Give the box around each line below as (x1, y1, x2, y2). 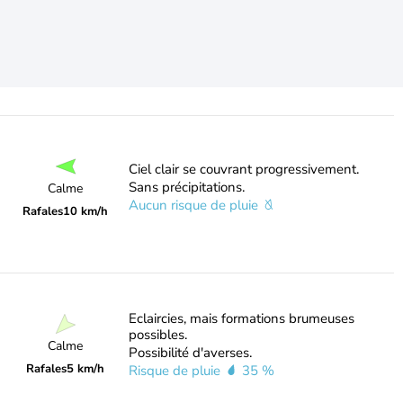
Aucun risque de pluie (128, 196, 262, 214)
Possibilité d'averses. (128, 344, 252, 362)
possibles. (128, 326, 187, 344)
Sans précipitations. (128, 178, 245, 196)
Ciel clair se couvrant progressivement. (128, 160, 359, 178)
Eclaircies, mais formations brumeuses (128, 309, 354, 327)
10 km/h (63, 202, 109, 219)
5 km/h (67, 360, 105, 377)
